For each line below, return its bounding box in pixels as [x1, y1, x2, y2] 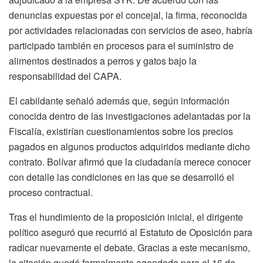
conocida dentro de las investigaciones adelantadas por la [9, 109, 251, 123]
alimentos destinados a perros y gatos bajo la [9, 54, 197, 68]
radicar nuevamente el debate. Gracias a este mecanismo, [9, 241, 250, 255]
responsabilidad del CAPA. [9, 69, 122, 83]
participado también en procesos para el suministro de [9, 39, 234, 53]
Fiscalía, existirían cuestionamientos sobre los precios [9, 124, 233, 139]
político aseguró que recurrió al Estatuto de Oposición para [9, 225, 252, 240]
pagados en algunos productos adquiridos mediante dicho [9, 140, 250, 154]
